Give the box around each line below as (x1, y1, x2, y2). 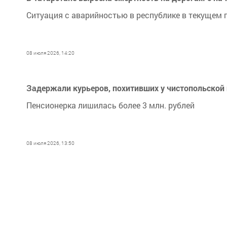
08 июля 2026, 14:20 (26, 50, 74, 56)
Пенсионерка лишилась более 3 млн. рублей (26, 100, 195, 110)
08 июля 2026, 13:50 (26, 140, 74, 146)
